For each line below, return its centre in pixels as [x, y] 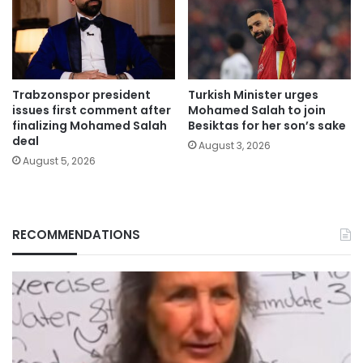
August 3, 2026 [235, 145]
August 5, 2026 [59, 160]
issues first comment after [92, 110]
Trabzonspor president [81, 94]
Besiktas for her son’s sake [267, 125]
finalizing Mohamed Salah [90, 125]
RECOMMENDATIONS [76, 234]
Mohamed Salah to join [257, 110]
